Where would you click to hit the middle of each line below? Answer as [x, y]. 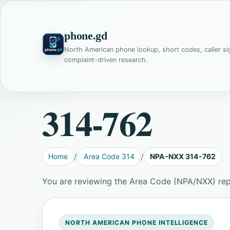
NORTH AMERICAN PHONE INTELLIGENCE [137, 223]
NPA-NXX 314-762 [183, 157]
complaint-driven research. [106, 60]
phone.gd [86, 35]
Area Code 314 [109, 157]
